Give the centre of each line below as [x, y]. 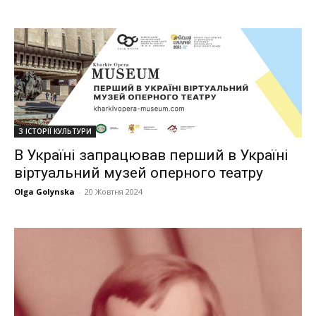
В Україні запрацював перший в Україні [151, 156]
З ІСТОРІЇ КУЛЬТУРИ [55, 132]
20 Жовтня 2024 [114, 192]
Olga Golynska [44, 192]
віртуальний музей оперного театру [139, 173]
